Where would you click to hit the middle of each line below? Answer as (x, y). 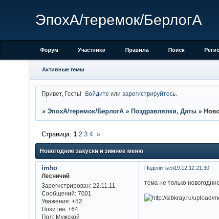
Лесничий (55, 175)
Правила (137, 50)
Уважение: (56, 201)
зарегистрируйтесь (149, 93)
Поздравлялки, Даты (164, 111)
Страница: (57, 134)
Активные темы (63, 69)
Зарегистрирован (66, 186)
